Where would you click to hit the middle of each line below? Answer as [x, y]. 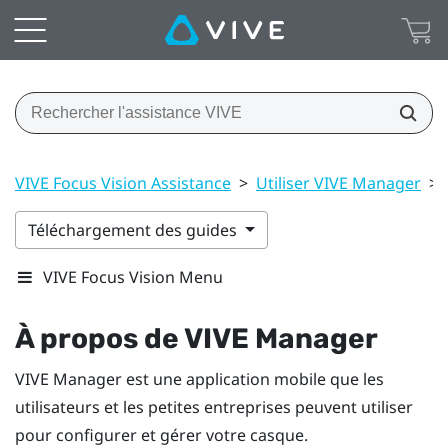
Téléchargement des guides [134, 229]
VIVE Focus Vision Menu [133, 276]
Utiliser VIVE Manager [338, 182]
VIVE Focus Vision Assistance [123, 182]
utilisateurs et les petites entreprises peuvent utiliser [214, 406]
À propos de [99, 338]
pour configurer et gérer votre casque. [161, 434]
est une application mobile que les [253, 378]
